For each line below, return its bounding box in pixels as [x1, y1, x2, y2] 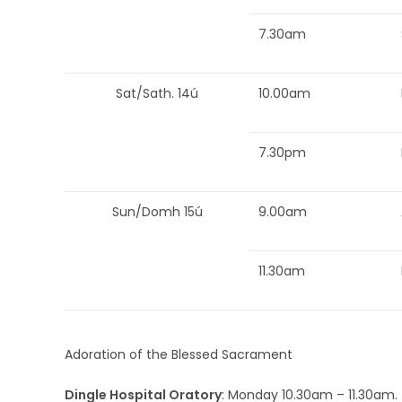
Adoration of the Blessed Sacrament [65, 345, 293, 363]
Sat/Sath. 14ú [116, 84, 198, 102]
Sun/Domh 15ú [111, 203, 203, 221]
